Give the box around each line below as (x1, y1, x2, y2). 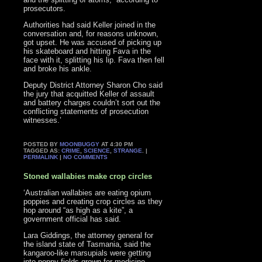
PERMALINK (23, 154, 58, 161)
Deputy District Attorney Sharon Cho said (23, 81, 163, 90)
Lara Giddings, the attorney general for (23, 230, 154, 240)
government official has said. (23, 214, 122, 223)
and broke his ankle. (23, 64, 92, 74)
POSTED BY (23, 141, 60, 148)
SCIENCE (84, 147, 111, 154)
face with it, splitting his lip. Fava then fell (23, 56, 165, 65)
